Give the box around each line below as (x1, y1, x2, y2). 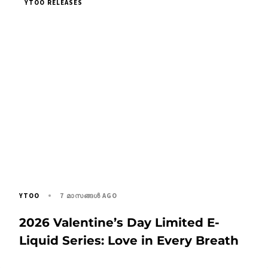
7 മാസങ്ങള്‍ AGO (60, 191, 118, 200)
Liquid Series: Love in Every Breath (19, 233, 239, 248)
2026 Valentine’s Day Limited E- (19, 215, 220, 230)
